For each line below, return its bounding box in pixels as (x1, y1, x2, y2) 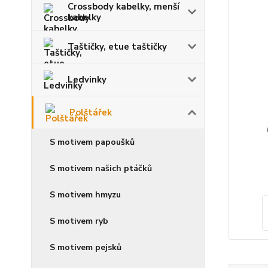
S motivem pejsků (50, 241, 121, 253)
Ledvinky (68, 73, 106, 86)
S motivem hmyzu (50, 188, 121, 200)
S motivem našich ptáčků (50, 162, 152, 174)
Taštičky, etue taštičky (68, 40, 167, 53)
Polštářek (69, 106, 112, 118)
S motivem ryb (50, 215, 108, 227)
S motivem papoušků (50, 136, 135, 148)
